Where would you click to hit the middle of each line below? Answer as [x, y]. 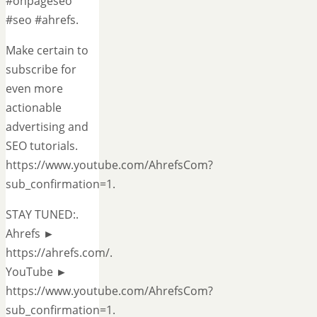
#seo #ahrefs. [42, 19]
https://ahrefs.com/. [59, 252]
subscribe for [41, 69]
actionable [34, 107]
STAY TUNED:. [42, 214]
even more [34, 88]
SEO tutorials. [42, 145]
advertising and [47, 126]
